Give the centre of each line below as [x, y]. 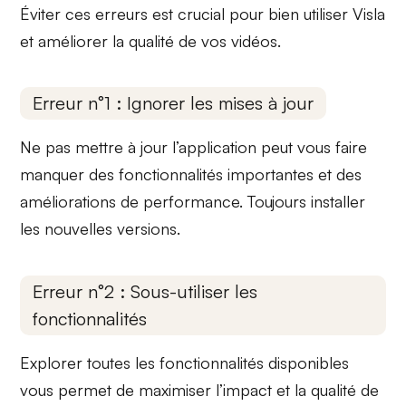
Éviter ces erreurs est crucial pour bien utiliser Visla [203, 13]
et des [338, 174]
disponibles [307, 362]
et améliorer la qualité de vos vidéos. [151, 40]
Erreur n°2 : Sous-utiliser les [145, 291]
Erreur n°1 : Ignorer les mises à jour [174, 103]
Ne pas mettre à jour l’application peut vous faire [194, 147]
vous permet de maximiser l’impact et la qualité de [200, 389]
